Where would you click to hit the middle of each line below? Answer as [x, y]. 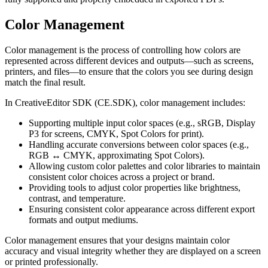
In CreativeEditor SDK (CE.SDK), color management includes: [125, 102]
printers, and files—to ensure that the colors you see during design [129, 71]
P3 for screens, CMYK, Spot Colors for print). [116, 133]
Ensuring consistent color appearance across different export [142, 209]
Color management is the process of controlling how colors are [123, 50]
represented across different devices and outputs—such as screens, [129, 60]
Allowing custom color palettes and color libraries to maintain [144, 166]
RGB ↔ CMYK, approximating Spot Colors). [117, 155]
